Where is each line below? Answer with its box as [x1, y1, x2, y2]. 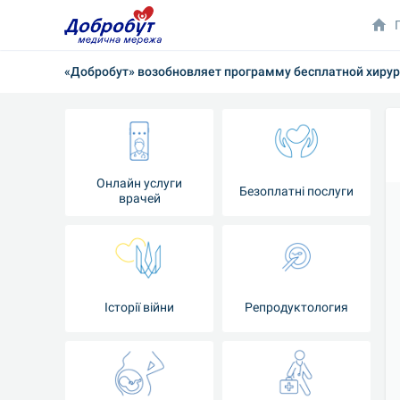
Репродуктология [245, 299, 348, 314]
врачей [118, 191, 161, 205]
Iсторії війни [104, 299, 174, 314]
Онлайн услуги [96, 176, 182, 190]
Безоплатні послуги [239, 183, 354, 198]
